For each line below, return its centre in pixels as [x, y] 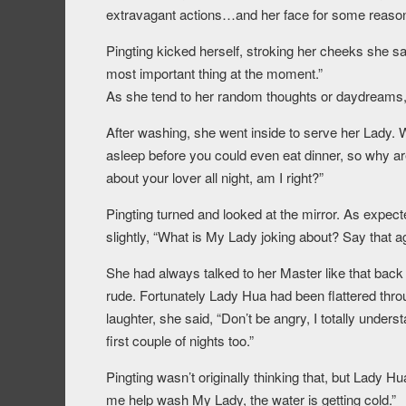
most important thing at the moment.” [214, 73]
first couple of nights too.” [180, 341]
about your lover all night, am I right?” [215, 178]
